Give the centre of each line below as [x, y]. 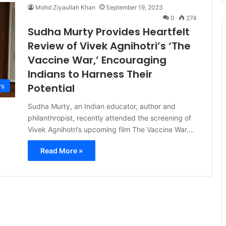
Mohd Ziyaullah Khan [65, 7]
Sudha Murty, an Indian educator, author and [102, 106]
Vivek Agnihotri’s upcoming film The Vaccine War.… [111, 129]
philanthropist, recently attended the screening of [109, 118]
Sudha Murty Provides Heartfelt [109, 32]
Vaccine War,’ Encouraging [97, 60]
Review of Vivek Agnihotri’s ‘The [109, 46]
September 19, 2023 [134, 7]
